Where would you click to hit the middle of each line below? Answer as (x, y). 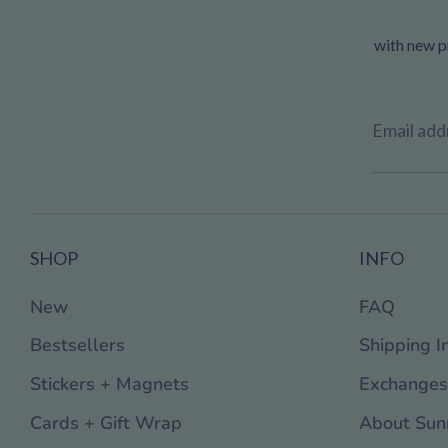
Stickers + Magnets (109, 384)
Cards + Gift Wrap (106, 422)
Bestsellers (77, 345)
